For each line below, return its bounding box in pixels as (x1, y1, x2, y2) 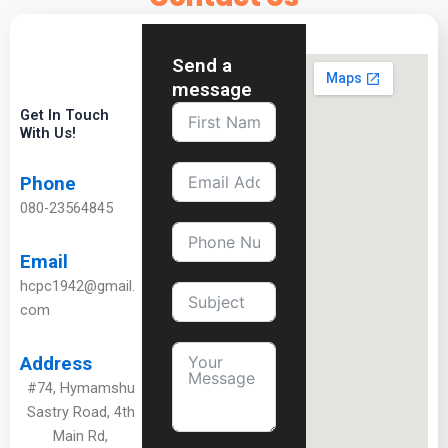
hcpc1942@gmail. (20, 277, 135, 296)
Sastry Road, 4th (26, 403, 135, 422)
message (171, 77, 252, 101)
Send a (171, 53, 232, 77)
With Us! (20, 124, 76, 143)
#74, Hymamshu (26, 379, 135, 398)
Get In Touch (20, 106, 109, 125)
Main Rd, (53, 427, 109, 446)
